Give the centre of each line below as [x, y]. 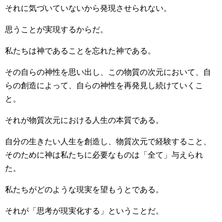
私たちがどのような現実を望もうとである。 [84, 190]
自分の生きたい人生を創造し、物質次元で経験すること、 [108, 141]
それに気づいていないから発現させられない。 [88, 8]
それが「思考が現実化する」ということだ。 [84, 211]
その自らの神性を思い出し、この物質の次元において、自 [108, 72]
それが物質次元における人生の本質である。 [84, 120]
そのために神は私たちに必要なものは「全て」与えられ [104, 155]
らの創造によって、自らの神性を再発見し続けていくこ [104, 85]
